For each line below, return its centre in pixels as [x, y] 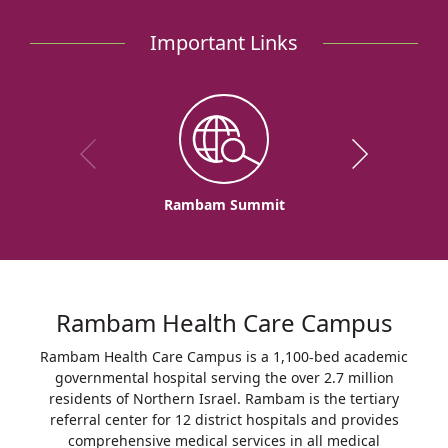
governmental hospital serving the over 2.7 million [224, 377]
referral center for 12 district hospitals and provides [224, 419]
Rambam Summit [224, 204]
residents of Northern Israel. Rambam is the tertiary [224, 398]
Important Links [224, 42]
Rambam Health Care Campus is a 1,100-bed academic [224, 356]
